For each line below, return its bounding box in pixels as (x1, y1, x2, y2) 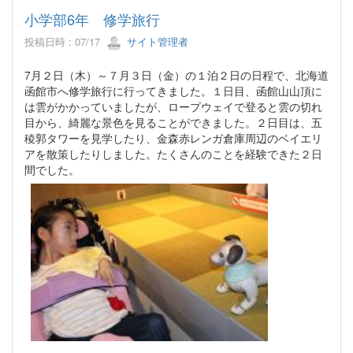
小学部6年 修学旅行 (24, 9, 160, 30)
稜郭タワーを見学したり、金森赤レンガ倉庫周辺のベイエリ (24, 130, 322, 147)
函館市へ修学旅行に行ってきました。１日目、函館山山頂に (24, 83, 322, 99)
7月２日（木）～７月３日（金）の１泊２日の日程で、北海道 (24, 67, 329, 84)
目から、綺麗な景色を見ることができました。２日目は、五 (24, 114, 322, 131)
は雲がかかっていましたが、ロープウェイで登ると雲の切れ (24, 98, 322, 115)
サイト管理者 (124, 34, 188, 50)
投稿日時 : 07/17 (24, 34, 106, 50)
